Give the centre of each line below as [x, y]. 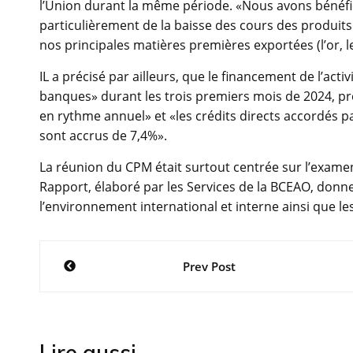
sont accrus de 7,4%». [103, 136]
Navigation [111, 257]
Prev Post [209, 267]
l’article [87, 325]
